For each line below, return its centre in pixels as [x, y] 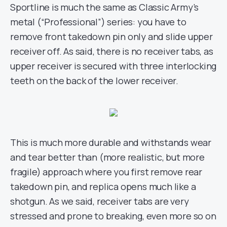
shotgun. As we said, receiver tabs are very [100, 201]
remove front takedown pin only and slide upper [111, 36]
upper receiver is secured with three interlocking [113, 66]
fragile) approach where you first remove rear [106, 172]
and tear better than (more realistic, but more [107, 157]
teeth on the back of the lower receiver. [94, 81]
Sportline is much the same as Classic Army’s [105, 7]
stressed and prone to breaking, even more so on [113, 216]
